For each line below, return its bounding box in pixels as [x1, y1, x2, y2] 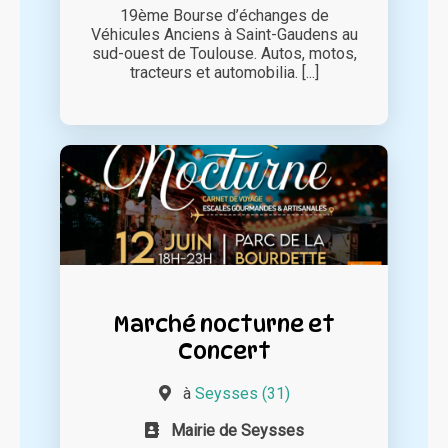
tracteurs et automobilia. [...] [129, 63, 319, 83]
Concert [177, 337, 271, 365]
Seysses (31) [194, 384, 290, 404]
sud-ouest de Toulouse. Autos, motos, [91, 44, 357, 64]
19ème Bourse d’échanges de [119, 6, 329, 26]
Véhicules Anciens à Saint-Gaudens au [90, 25, 358, 45]
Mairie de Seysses [170, 421, 304, 441]
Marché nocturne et [113, 310, 335, 338]
